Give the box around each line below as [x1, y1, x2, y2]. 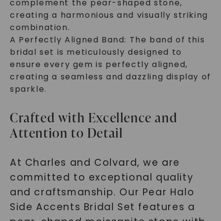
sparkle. [9, 83, 47, 95]
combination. [9, 22, 71, 33]
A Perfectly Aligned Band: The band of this [9, 34, 205, 45]
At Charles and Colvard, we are [9, 156, 180, 169]
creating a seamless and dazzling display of [9, 71, 211, 82]
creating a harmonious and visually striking [9, 9, 208, 21]
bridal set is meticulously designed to [9, 46, 182, 58]
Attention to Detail [9, 124, 123, 142]
